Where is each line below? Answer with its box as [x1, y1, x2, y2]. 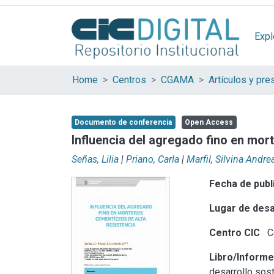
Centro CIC [209, 226, 261, 239]
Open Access [184, 118, 233, 127]
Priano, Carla [126, 153, 179, 165]
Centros [113, 74, 146, 86]
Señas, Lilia [72, 153, 119, 165]
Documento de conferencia [74, 118, 172, 127]
